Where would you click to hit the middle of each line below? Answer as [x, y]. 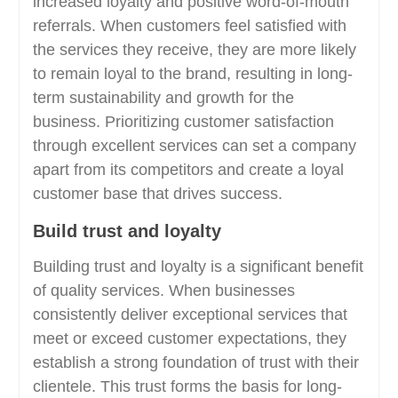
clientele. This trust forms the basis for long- [187, 386]
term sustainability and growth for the [163, 98]
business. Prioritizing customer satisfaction [183, 122]
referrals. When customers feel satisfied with [189, 26]
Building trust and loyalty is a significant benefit [198, 267]
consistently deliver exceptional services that [190, 314]
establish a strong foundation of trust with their [195, 362]
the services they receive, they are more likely [194, 50]
